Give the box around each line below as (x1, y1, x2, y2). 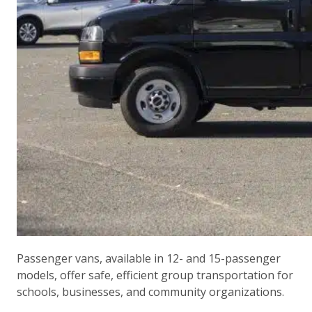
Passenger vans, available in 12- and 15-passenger (17, 251, 281, 266)
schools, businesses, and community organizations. (17, 284, 287, 299)
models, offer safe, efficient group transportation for (17, 267, 293, 283)
